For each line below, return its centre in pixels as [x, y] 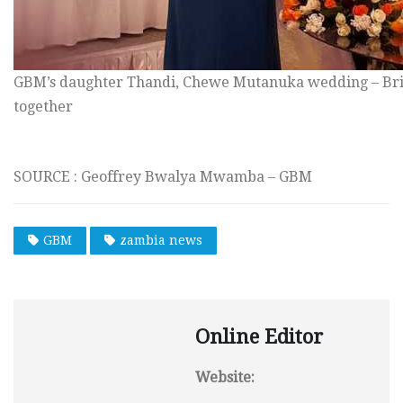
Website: [225, 378]
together [43, 106]
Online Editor [259, 337]
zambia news [161, 241]
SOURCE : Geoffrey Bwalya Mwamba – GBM [163, 176]
